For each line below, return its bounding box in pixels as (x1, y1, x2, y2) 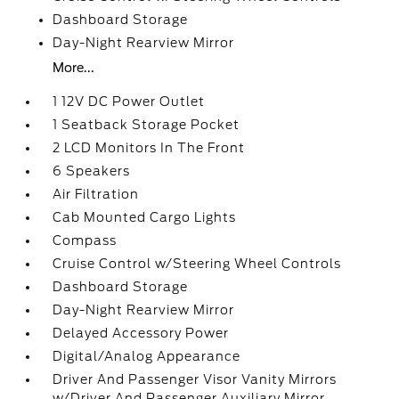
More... (53, 61, 95, 75)
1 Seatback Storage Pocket (53, 118, 240, 132)
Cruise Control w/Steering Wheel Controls (53, 256, 342, 271)
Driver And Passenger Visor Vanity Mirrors (53, 372, 338, 387)
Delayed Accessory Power (53, 326, 230, 340)
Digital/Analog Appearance (53, 349, 241, 363)
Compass (53, 233, 118, 248)
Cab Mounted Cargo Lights (53, 210, 237, 224)
